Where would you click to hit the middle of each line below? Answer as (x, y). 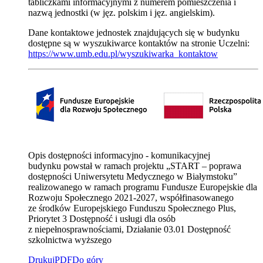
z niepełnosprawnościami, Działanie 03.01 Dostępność (129, 230)
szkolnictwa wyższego (70, 240)
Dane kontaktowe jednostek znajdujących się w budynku (134, 33)
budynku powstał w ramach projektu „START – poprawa (135, 166)
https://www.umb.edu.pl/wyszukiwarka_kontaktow (123, 54)
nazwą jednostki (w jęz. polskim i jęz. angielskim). (122, 13)
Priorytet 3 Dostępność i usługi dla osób (102, 219)
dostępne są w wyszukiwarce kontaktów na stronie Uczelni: (139, 43)
